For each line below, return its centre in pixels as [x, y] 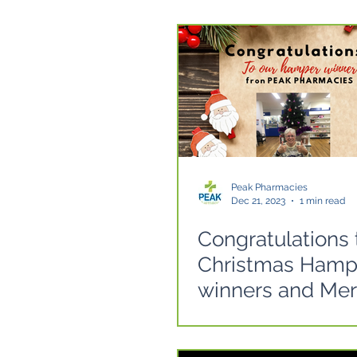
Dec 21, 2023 [258, 200]
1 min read [322, 200]
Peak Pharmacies [269, 187]
